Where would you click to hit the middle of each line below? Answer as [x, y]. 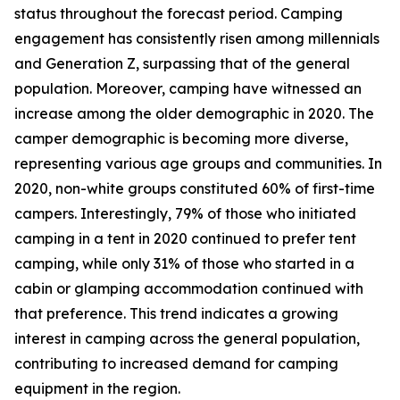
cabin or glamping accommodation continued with [189, 289]
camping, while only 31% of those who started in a [184, 264]
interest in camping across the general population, [187, 339]
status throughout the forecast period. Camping [179, 14]
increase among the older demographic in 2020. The [194, 114]
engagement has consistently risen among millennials [197, 39]
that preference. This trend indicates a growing [176, 314]
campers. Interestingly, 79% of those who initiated [185, 214]
